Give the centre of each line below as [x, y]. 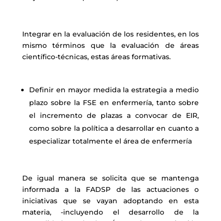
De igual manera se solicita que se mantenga [110, 178]
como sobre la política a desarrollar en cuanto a [114, 128]
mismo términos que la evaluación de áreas [110, 45]
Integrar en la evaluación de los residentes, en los [110, 34]
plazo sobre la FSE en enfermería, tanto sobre [114, 103]
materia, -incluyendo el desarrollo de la [110, 212]
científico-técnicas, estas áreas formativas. [96, 57]
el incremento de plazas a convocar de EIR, [114, 115]
